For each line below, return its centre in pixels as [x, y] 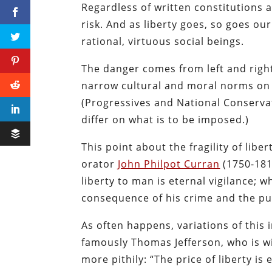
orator [100, 164]
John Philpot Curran [169, 164]
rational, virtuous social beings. [163, 41]
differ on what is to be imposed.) [165, 119]
